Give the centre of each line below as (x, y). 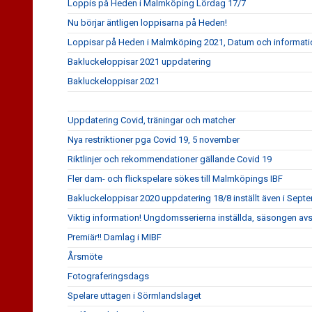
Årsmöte (85, 257)
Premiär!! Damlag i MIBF (115, 237)
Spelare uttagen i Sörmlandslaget (134, 296)
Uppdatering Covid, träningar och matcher (151, 120)
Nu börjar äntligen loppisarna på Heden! (147, 23)
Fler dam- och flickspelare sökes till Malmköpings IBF (175, 179)
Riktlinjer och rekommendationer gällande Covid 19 (170, 159)
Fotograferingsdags (108, 276)
